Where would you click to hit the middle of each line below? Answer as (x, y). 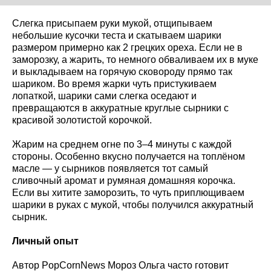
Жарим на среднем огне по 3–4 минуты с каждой (122, 145)
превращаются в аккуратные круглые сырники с (120, 108)
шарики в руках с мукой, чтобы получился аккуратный (133, 205)
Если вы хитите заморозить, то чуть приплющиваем (128, 193)
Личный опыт (45, 241)
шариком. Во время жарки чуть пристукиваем (114, 84)
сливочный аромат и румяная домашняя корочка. (124, 181)
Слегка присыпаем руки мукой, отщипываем (112, 24)
